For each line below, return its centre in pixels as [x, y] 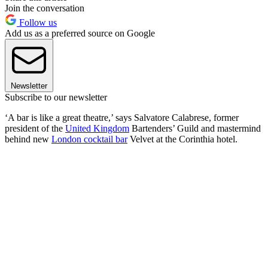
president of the [35, 129]
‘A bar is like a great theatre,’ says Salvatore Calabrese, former [122, 118]
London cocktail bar [89, 139]
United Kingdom [97, 129]
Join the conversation [45, 8]
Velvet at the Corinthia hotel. [182, 139]
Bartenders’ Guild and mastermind [195, 129]
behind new [28, 139]
